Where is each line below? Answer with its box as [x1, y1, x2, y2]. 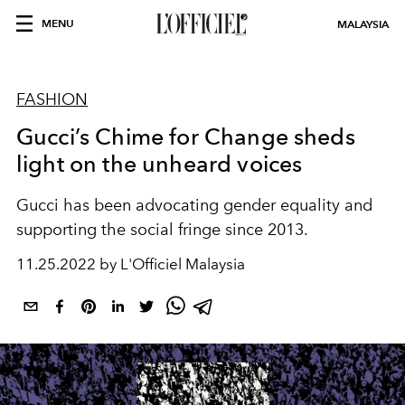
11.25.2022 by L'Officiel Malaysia [16, 255, 245, 273]
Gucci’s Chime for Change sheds [16, 123, 355, 150]
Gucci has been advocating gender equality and [16, 195, 372, 215]
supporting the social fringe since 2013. [16, 220, 308, 240]
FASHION [16, 89, 88, 109]
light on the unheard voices [16, 150, 303, 177]
